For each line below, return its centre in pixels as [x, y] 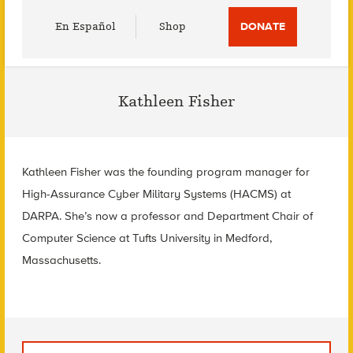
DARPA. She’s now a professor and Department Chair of [167, 216]
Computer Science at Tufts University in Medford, [147, 238]
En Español [86, 26]
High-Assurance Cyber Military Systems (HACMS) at [156, 194]
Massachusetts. [61, 260]
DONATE [263, 26]
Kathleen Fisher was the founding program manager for [165, 172]
